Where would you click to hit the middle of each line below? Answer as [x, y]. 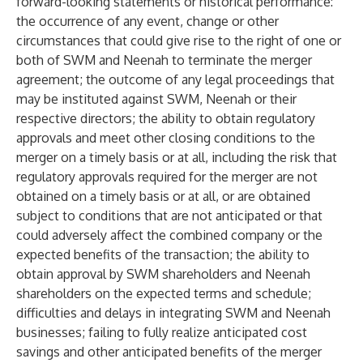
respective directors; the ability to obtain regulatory [166, 118]
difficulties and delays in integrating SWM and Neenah [173, 313]
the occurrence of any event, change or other [147, 21]
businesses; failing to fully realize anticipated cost [162, 332]
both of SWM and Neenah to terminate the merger [164, 60]
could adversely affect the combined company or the [169, 235]
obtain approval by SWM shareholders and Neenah [163, 274]
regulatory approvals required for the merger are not [167, 177]
